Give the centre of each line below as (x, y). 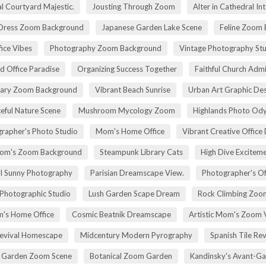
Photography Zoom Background (106, 48)
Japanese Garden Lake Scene (152, 27)
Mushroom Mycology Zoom (126, 110)
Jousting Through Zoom (134, 6)
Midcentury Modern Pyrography (136, 235)
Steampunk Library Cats (141, 152)
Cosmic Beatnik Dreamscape (121, 214)
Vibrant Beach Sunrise (133, 89)
